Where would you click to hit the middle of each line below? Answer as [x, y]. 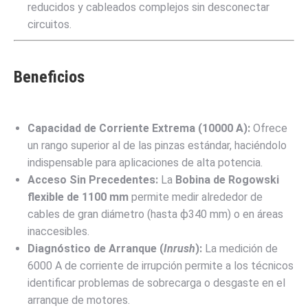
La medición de [240, 248]
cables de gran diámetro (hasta [104, 214]
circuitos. [49, 24]
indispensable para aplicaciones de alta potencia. [145, 162]
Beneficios [49, 77]
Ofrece [269, 128]
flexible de [55, 197]
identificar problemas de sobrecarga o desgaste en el [156, 283]
